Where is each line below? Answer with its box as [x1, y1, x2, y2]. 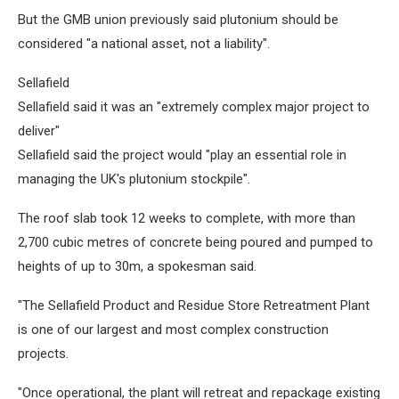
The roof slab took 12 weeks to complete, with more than [18, 210, 355, 227]
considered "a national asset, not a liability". [18, 36, 270, 53]
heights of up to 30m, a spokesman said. [18, 258, 256, 275]
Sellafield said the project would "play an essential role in [18, 147, 346, 164]
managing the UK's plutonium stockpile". [18, 171, 250, 188]
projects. [18, 346, 69, 362]
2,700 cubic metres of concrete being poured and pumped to [18, 234, 373, 251]
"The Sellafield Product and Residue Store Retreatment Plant [18, 297, 370, 314]
